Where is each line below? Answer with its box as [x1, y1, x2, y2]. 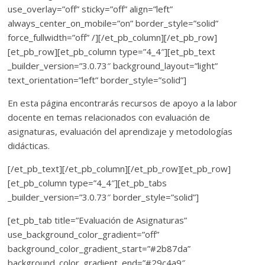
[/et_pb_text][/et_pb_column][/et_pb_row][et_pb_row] [8, 163, 231, 174]
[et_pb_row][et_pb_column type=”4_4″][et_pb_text [8, 46, 216, 57]
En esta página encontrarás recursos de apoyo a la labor [8, 97, 238, 109]
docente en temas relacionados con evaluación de [8, 111, 211, 123]
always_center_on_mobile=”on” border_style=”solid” [8, 17, 219, 29]
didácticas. [8, 140, 50, 151]
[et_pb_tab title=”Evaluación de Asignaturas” [8, 214, 188, 226]
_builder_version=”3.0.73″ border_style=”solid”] [8, 191, 199, 203]
